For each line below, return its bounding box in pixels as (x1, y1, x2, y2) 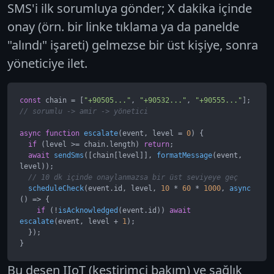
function (45, 128, 80, 138)
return (144, 139, 169, 149)
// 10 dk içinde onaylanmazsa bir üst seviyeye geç (28, 172, 238, 182)
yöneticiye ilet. (7, 54, 87, 72)
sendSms (54, 150, 84, 160)
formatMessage (157, 150, 212, 160)
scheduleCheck (28, 183, 84, 193)
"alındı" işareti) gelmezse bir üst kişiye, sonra (7, 36, 258, 53)
